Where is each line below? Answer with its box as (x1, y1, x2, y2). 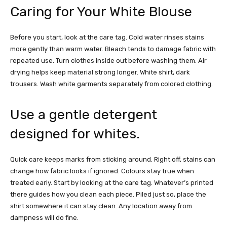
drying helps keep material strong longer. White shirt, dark (10, 68, 190, 77)
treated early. (10, 179, 54, 187)
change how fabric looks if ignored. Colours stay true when (10, 167, 194, 175)
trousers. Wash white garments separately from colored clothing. (10, 80, 213, 88)
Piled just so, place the (136, 191, 206, 199)
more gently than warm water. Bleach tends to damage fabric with (10, 45, 216, 53)
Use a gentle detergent (10, 106, 157, 123)
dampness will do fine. (10, 214, 79, 222)
